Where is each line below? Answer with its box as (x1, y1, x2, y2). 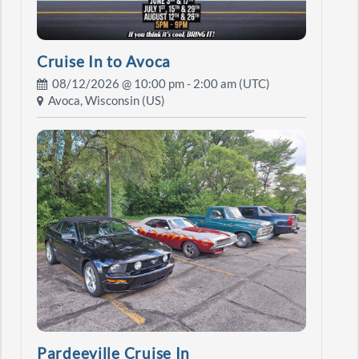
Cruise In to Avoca (37, 51, 171, 71)
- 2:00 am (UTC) (184, 77, 270, 91)
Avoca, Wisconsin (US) (43, 94, 165, 108)
